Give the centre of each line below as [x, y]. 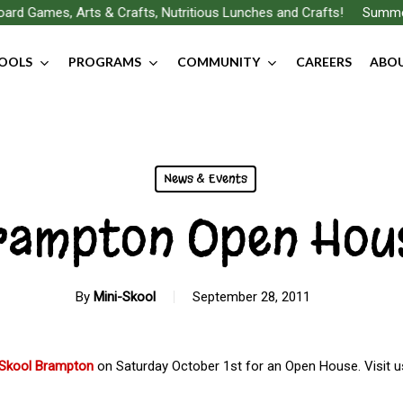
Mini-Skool [124, 297]
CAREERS [324, 61]
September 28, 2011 [251, 297]
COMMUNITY [219, 61]
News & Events [206, 179]
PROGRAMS [105, 61]
